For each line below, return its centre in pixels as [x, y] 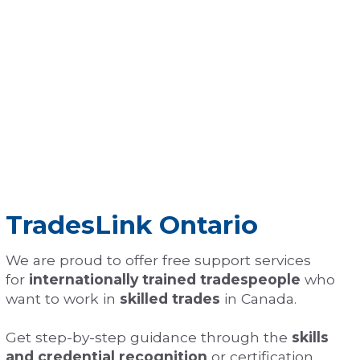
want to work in [63, 299]
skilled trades [170, 299]
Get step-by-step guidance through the [149, 337]
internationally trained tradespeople [165, 280]
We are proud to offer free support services [158, 260]
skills [310, 337]
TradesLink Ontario [132, 225]
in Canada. [258, 299]
